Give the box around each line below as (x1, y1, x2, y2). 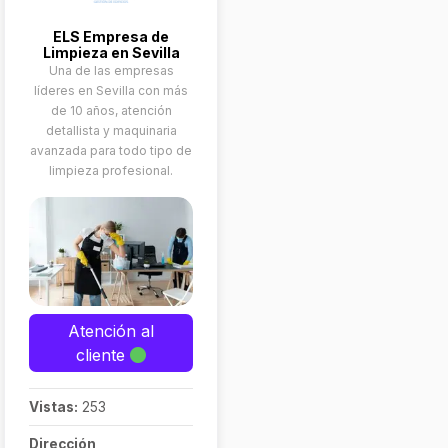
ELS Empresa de (53, 28, 169, 45)
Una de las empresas (48, 63, 174, 78)
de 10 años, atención (50, 103, 172, 118)
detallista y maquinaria (45, 123, 177, 138)
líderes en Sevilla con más (34, 83, 188, 98)
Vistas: (29, 399, 78, 416)
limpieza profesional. (49, 163, 173, 178)
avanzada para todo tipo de (30, 143, 192, 158)
